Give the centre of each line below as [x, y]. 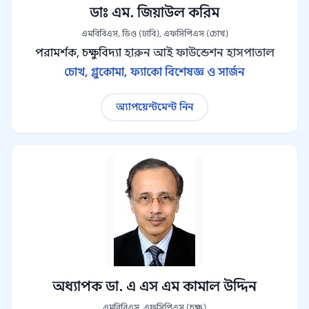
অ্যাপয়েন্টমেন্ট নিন [154, 107]
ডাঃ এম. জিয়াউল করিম [154, 13]
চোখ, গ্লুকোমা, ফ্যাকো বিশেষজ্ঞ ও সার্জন [154, 72]
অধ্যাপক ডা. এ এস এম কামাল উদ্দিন [154, 287]
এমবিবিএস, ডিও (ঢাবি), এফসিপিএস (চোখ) [154, 33]
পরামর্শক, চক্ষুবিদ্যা [78, 53]
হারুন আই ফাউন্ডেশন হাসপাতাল [199, 53]
